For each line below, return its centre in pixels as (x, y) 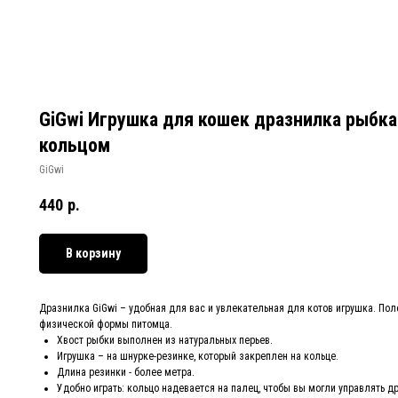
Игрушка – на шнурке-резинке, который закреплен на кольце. (198, 357)
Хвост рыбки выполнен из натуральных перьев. (165, 341)
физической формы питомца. (106, 325)
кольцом (75, 145)
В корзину (93, 254)
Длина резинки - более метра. (126, 373)
